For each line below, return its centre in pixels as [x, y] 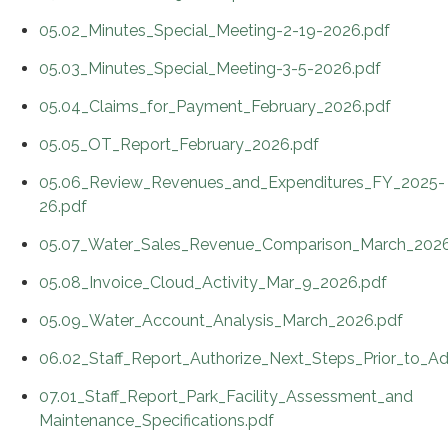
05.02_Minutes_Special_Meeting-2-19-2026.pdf [214, 30]
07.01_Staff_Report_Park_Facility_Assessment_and [226, 396]
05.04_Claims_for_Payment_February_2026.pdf [215, 106]
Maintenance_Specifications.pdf [156, 420]
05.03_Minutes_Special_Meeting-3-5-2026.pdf [210, 68]
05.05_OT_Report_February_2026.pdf [179, 144]
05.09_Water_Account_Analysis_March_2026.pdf [221, 320]
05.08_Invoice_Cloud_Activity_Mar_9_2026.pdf [213, 282]
